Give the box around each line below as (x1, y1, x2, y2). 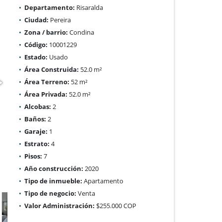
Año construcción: (24, 164, 84, 173)
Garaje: (24, 126, 48, 136)
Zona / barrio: (24, 27, 68, 37)
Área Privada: (24, 89, 68, 99)
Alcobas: (24, 102, 52, 111)
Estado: (24, 52, 48, 61)
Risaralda (75, 2, 104, 12)
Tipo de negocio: (24, 188, 77, 198)
